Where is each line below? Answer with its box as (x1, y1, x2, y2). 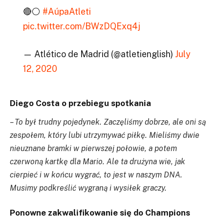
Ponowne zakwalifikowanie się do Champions (10, 207, 190, 218)
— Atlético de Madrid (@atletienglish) (22, 49, 175, 60)
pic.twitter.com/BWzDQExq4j (22, 21, 140, 31)
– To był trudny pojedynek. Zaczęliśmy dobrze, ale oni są (10, 117, 206, 127)
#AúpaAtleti (42, 6, 91, 17)
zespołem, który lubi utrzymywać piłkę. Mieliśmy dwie (10, 131, 199, 140)
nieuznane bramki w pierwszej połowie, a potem (10, 144, 177, 153)
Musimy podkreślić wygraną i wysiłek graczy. (10, 183, 167, 193)
